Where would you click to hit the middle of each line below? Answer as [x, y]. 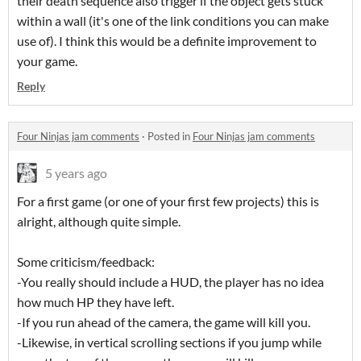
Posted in [170, 137]
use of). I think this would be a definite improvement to [167, 41]
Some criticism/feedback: [86, 262]
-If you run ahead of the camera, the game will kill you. [164, 322]
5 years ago [76, 173]
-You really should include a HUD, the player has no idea [170, 282]
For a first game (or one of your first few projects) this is [168, 201]
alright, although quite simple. [99, 222]
